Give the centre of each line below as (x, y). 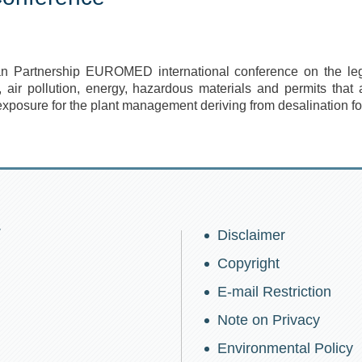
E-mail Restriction (274, 292)
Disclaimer (251, 235)
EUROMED (119, 72)
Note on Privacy (269, 320)
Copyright (248, 263)
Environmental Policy (285, 348)
